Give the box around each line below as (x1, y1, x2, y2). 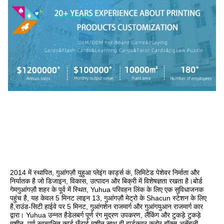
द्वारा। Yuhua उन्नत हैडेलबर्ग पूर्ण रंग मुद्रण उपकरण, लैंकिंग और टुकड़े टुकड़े (10, 210, 201, 219)
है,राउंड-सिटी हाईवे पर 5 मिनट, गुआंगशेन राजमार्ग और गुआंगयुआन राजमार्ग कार (10, 202, 203, 210)
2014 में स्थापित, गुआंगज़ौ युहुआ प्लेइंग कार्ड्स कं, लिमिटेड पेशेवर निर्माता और (10, 168, 199, 176)
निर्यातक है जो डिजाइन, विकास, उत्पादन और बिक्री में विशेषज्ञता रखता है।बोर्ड (10, 176, 202, 185)
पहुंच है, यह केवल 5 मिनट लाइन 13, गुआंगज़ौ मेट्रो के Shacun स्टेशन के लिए (10, 193, 206, 202)
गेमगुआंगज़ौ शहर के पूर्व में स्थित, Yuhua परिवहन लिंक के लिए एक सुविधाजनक (10, 185, 203, 193)
